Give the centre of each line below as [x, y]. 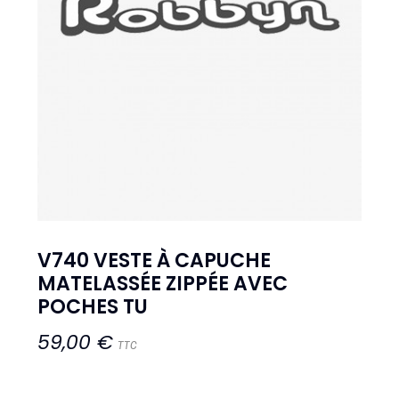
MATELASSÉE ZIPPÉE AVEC [163, 283]
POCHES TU [93, 306]
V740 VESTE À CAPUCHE [155, 260]
